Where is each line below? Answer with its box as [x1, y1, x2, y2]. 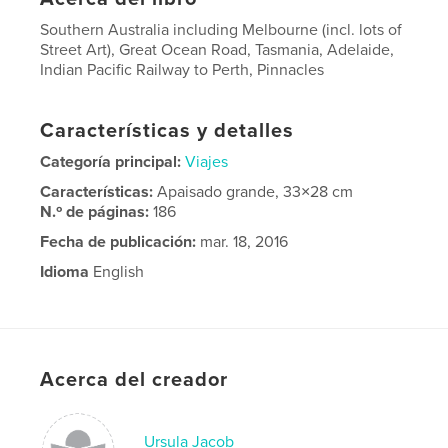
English [89, 261, 145, 282]
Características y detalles [40, 118, 295, 143]
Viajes [185, 151, 229, 172]
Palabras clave [40, 291, 147, 312]
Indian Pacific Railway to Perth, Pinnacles [40, 59, 325, 80]
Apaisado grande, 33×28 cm [157, 181, 354, 202]
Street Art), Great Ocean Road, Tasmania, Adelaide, [40, 39, 395, 60]
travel [56, 322, 84, 340]
